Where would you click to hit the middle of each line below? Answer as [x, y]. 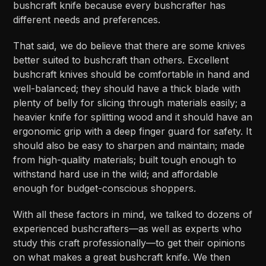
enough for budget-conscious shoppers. [105, 189]
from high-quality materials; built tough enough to [125, 160]
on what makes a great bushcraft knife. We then [122, 257]
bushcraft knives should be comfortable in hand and [132, 75]
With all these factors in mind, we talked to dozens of [133, 215]
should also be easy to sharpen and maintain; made [129, 146]
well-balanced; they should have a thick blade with [127, 89]
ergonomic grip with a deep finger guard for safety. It [133, 132]
